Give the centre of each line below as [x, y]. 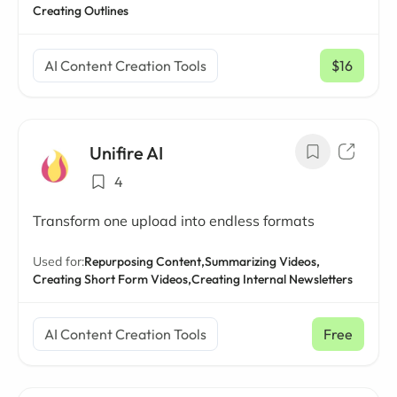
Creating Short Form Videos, [112, 279]
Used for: [58, 261]
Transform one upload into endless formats [174, 221]
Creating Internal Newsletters [272, 279]
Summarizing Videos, [262, 261]
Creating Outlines [81, 11]
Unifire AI [126, 153]
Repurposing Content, [144, 261]
